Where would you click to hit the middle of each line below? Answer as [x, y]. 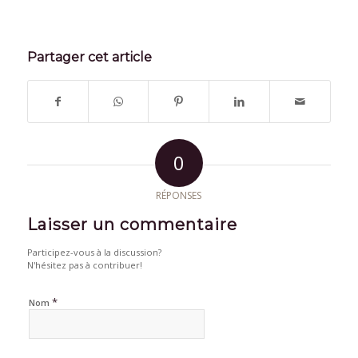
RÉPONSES [179, 196]
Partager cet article [89, 58]
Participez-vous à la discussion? [94, 253]
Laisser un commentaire [132, 225]
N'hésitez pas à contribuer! [84, 265]
